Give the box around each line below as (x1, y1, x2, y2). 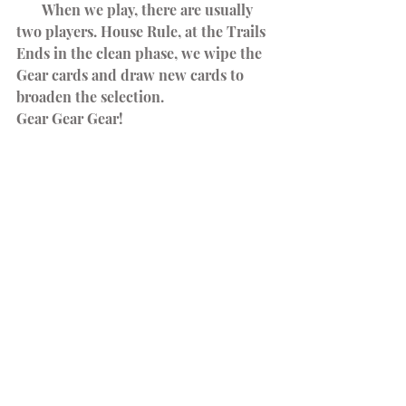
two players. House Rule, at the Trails (16, 21, 269, 41)
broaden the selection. (16, 86, 164, 106)
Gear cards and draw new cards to (16, 64, 247, 84)
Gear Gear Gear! (16, 108, 123, 128)
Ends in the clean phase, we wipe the (16, 43, 266, 63)
